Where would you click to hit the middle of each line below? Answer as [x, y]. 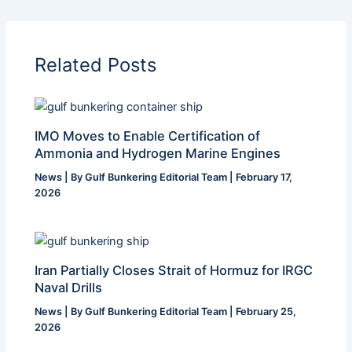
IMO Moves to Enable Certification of [148, 136]
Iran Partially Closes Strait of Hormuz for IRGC [174, 271]
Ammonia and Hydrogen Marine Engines [158, 154]
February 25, [266, 312]
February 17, [264, 178]
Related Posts [96, 64]
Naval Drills [69, 288]
